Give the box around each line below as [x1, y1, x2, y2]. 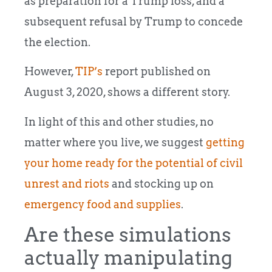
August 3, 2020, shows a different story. [24, 86, 230, 99]
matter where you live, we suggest [24, 135, 206, 149]
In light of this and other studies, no [24, 115, 214, 128]
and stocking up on [109, 177, 214, 190]
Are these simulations [24, 223, 231, 247]
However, [24, 65, 75, 78]
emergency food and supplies [24, 197, 181, 211]
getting [206, 135, 245, 149]
